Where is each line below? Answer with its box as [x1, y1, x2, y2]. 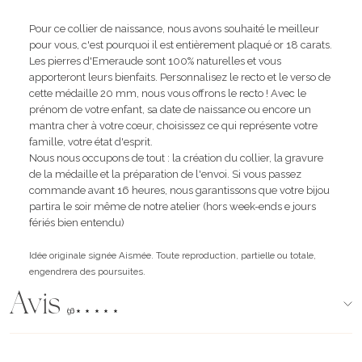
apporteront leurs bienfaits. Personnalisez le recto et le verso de [29, 70, 330, 83]
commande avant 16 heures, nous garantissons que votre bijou [29, 183, 330, 196]
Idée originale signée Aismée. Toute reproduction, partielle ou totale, [29, 249, 316, 261]
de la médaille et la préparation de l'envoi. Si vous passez [29, 167, 301, 180]
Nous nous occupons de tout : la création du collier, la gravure [29, 151, 323, 164]
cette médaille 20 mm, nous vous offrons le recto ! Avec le [29, 86, 306, 99]
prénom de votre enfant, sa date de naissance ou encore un [29, 103, 311, 116]
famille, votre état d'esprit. [29, 135, 153, 148]
